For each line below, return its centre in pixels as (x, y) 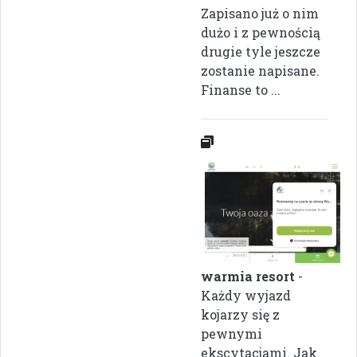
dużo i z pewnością (261, 32)
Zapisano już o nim (260, 13)
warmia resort (248, 276)
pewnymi (231, 333)
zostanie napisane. (260, 70)
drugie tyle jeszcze (261, 51)
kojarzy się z (240, 314)
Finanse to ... (241, 89)
